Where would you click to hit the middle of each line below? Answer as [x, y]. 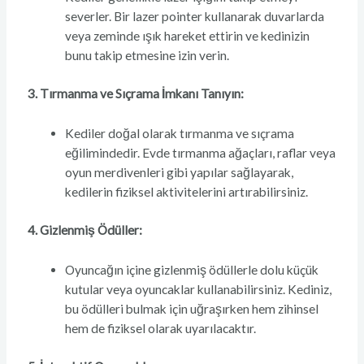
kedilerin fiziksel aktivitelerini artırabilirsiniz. [187, 192]
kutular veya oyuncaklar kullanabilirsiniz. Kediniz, [199, 290]
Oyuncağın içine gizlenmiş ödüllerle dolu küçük [192, 270]
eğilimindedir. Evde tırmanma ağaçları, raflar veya [201, 153]
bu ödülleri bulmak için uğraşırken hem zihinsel [192, 309]
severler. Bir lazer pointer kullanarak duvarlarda [195, 17]
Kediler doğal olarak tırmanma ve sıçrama [180, 134]
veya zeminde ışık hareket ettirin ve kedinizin [188, 36]
